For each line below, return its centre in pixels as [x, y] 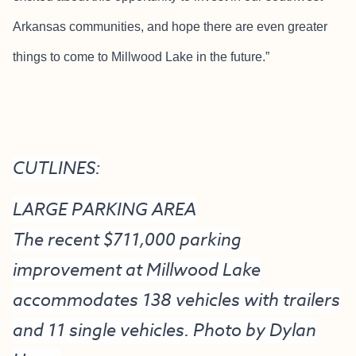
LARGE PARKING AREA [104, 209]
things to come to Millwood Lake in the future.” [141, 57]
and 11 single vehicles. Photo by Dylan [164, 330]
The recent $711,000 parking [127, 240]
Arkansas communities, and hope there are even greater [170, 27]
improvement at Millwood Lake [137, 270]
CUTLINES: [56, 169]
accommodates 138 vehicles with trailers [176, 300]
